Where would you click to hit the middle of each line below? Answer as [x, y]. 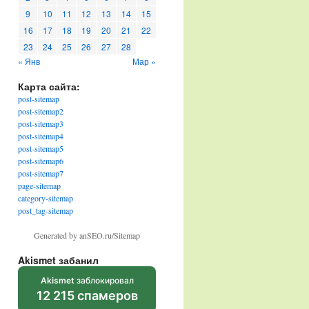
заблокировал [104, 280]
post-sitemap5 [41, 148]
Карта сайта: [49, 86]
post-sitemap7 [41, 173]
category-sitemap [46, 198]
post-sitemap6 [41, 161]
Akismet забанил [58, 260]
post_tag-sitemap [46, 210]
